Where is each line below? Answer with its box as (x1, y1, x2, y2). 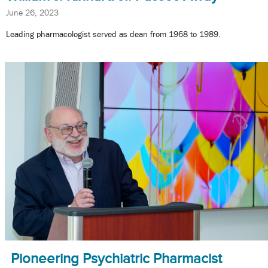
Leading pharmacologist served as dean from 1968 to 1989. (6, 29, 221, 39)
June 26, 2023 (6, 8, 59, 18)
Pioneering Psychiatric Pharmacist (11, 251, 222, 267)
